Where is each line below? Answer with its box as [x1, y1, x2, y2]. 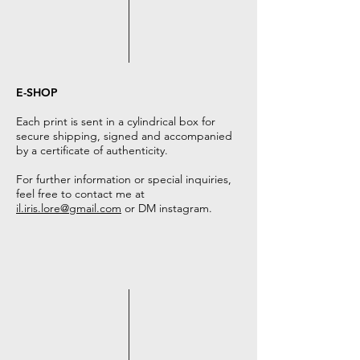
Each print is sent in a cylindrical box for [16, 114, 215, 129]
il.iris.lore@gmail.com [16, 201, 121, 215]
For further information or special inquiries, [16, 172, 231, 186]
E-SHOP [16, 85, 58, 100]
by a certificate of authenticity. [16, 143, 168, 157]
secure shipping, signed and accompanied [16, 129, 232, 143]
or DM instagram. [121, 201, 212, 215]
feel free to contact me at [16, 186, 145, 201]
